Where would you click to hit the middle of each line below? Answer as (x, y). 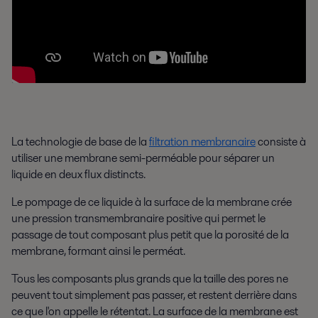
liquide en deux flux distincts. (78, 174)
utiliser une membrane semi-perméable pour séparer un (143, 158)
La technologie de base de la (80, 141)
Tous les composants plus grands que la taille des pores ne (150, 278)
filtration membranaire (202, 141)
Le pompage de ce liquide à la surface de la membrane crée (152, 202)
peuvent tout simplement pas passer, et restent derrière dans (154, 295)
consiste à (281, 141)
